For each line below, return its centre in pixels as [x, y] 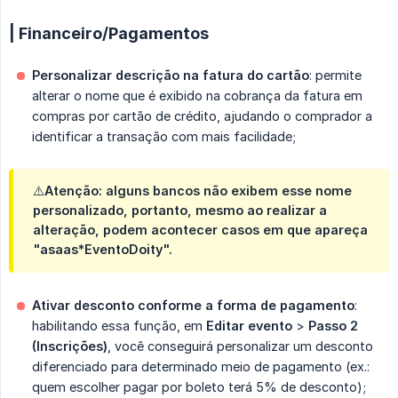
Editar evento [249, 326]
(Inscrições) [70, 346]
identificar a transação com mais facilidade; [164, 137]
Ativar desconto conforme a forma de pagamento [193, 306]
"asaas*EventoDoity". [103, 250]
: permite [335, 76]
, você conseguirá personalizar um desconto [240, 346]
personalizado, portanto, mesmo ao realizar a [180, 211]
